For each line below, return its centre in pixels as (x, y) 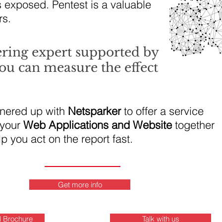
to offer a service (162, 111)
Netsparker (94, 111)
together (195, 125)
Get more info (80, 185)
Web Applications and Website (99, 125)
